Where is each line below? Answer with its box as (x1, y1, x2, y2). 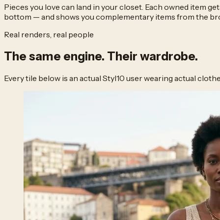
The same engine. (4, 49, 107, 63)
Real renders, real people (4, 29, 94, 40)
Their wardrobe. (107, 49, 198, 63)
